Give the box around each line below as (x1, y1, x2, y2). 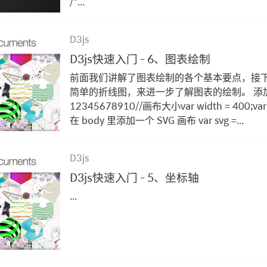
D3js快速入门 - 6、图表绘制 (70, 49, 211, 67)
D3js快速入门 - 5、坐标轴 (70, 167, 200, 186)
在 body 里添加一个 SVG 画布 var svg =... (70, 112, 244, 128)
